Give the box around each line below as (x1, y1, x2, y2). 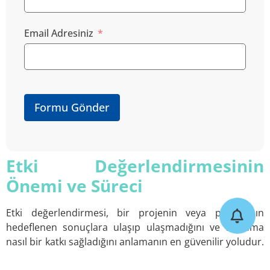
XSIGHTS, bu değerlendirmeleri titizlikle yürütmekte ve (6, 250, 264, 263)
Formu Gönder (34, 100, 110, 115)
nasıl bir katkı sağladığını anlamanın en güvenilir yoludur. (6, 235, 264, 249)
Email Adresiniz (24, 27, 93, 40)
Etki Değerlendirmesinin (6, 154, 264, 178)
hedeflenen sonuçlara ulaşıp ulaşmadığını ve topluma (6, 221, 264, 234)
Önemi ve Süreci (6, 174, 143, 198)
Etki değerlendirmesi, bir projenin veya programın (6, 206, 264, 220)
